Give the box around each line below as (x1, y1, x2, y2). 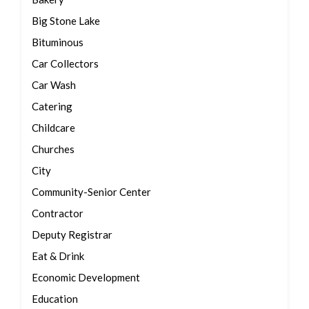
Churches (32, 143, 74, 155)
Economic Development (32, 271, 140, 283)
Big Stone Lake (32, 14, 100, 27)
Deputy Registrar (32, 228, 112, 241)
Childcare (32, 121, 75, 134)
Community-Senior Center (32, 186, 151, 198)
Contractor (32, 207, 83, 219)
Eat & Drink (32, 250, 84, 262)
